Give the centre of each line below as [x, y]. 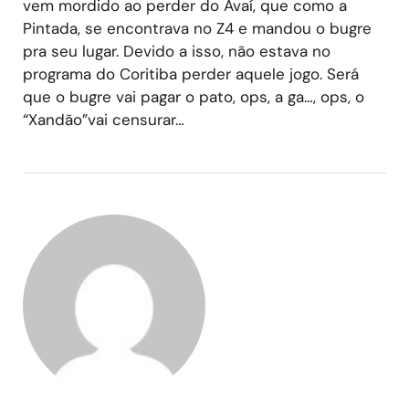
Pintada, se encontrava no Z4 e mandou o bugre [197, 28]
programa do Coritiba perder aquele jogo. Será [191, 73]
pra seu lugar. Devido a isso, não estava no [177, 51]
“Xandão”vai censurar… [104, 119]
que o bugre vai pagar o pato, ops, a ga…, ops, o [194, 96]
